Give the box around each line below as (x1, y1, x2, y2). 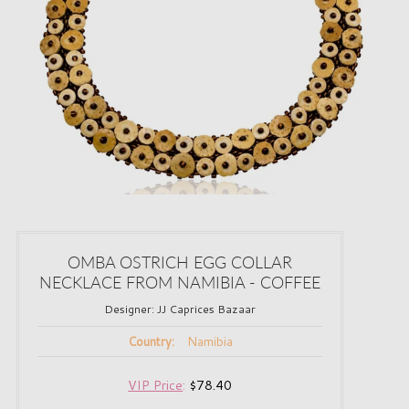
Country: (127, 333, 174, 351)
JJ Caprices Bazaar (157, 301, 257, 318)
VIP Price (128, 376, 184, 395)
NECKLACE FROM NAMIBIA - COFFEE (39, 272, 321, 293)
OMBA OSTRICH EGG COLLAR (68, 252, 293, 273)
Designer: (104, 301, 158, 318)
